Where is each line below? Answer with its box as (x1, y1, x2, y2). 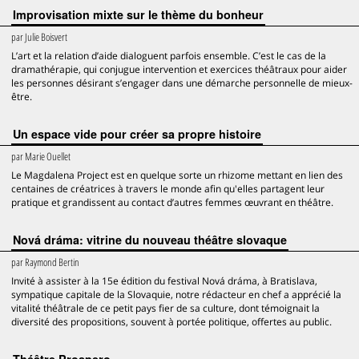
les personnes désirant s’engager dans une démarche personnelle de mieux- (11, 76, 353, 90)
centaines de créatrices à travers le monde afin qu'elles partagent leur (11, 182, 325, 196)
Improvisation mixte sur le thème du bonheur (13, 6, 264, 22)
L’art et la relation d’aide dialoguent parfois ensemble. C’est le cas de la (11, 49, 326, 63)
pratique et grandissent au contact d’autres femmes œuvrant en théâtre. (11, 196, 333, 209)
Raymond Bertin (25, 255, 79, 269)
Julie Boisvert (25, 30, 67, 44)
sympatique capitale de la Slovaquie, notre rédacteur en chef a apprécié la (11, 288, 341, 301)
